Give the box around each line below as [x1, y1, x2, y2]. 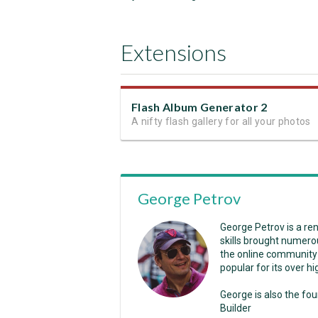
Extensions [121, 38, 226, 66]
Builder [220, 302, 251, 314]
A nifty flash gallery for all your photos [131, 116, 311, 127]
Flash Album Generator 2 [131, 100, 268, 114]
